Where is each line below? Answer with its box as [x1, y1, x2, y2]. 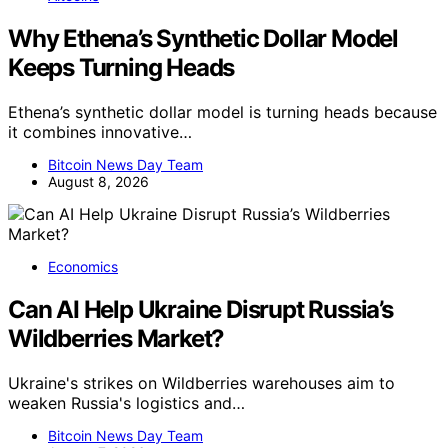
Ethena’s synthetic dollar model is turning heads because [8, 102, 437, 123]
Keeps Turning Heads [8, 53, 235, 83]
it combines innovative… [8, 122, 192, 143]
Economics [48, 258, 118, 276]
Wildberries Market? [8, 324, 225, 354]
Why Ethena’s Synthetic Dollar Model [8, 24, 398, 54]
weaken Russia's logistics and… [8, 393, 245, 413]
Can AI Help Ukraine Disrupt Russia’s [8, 295, 393, 325]
